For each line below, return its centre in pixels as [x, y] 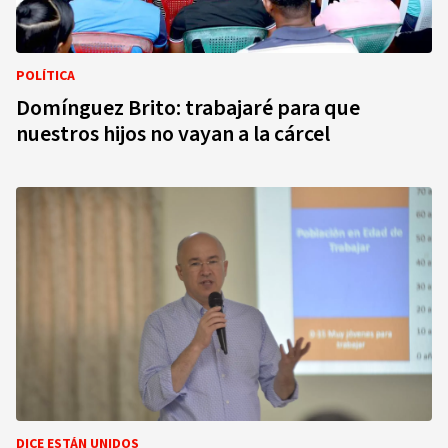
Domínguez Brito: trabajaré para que [188, 108]
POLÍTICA [45, 76]
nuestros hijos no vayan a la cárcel [173, 134]
